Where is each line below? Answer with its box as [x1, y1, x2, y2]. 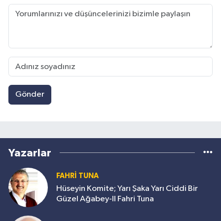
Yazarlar [8, 147, 51, 158]
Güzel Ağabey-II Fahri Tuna [56, 194, 154, 203]
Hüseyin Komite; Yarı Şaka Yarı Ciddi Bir [56, 184, 198, 193]
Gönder [15, 90, 44, 99]
